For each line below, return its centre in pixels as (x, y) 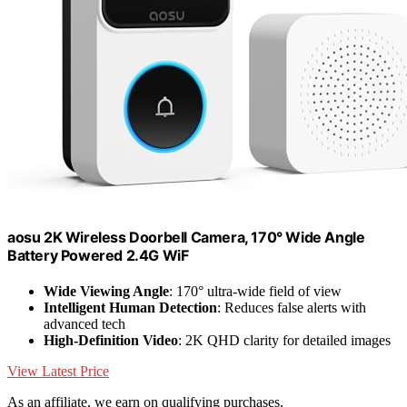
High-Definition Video (111, 341)
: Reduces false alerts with (292, 308)
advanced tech (84, 324)
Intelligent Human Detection (130, 308)
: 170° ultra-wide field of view (255, 292)
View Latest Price (58, 372)
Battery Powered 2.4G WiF (98, 255)
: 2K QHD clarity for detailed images (284, 341)
